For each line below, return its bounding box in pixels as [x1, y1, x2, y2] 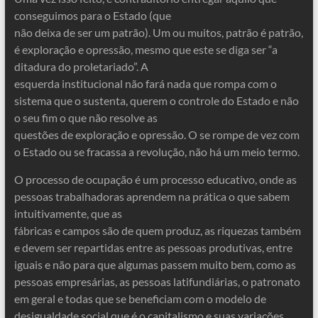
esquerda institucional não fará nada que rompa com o [13, 77, 277, 90]
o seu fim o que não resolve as [13, 111, 158, 124]
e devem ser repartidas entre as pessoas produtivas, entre [13, 241, 292, 254]
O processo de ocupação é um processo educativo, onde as [13, 172, 297, 186]
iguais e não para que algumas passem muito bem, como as [13, 258, 296, 271]
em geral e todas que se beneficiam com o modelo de [13, 292, 266, 305]
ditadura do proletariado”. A [13, 60, 148, 73]
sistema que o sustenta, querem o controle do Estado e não [13, 94, 299, 107]
